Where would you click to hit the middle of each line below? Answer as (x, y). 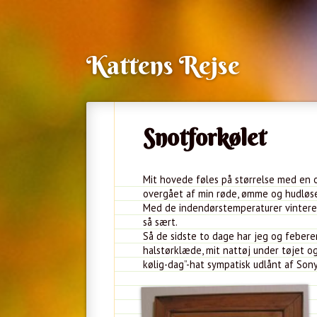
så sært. (160, 222)
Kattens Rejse (163, 65)
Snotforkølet (204, 137)
